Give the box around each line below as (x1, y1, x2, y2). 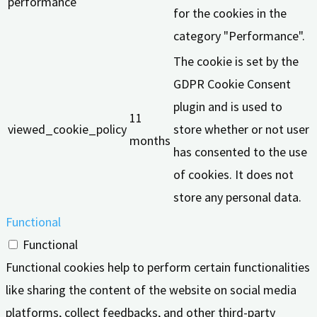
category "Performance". (173, 28, 305, 45)
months (129, 132, 171, 149)
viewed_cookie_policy (8, 121, 127, 138)
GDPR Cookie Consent (173, 76, 291, 93)
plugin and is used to (173, 98, 282, 115)
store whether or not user (173, 121, 309, 138)
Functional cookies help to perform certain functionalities (6, 259, 310, 276)
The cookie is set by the (173, 53, 299, 70)
